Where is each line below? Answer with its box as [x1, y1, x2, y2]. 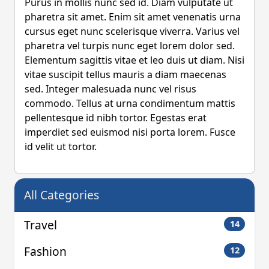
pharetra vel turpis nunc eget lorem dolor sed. [25, 38, 235, 52]
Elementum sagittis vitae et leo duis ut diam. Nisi [25, 53, 244, 67]
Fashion [24, 243, 67, 259]
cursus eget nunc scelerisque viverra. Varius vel [25, 24, 240, 38]
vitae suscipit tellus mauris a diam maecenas [25, 67, 226, 81]
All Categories [24, 186, 99, 203]
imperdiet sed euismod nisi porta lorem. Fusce [25, 125, 235, 139]
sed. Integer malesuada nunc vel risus [25, 82, 196, 95]
